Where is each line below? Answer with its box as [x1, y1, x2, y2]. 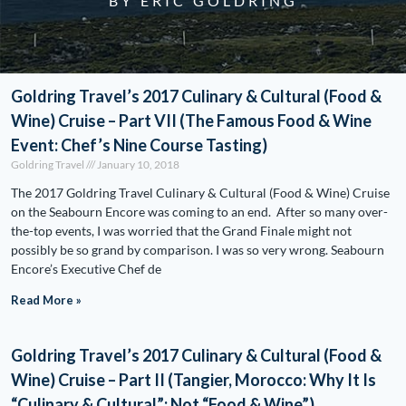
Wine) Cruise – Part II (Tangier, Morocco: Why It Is [11, 370, 376, 390]
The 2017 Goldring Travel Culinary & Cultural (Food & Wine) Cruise [11, 185, 390, 200]
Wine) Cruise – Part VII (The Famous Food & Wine [11, 111, 372, 130]
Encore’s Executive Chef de [11, 261, 161, 276]
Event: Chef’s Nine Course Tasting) [11, 135, 267, 155]
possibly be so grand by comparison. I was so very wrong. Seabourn [11, 242, 384, 257]
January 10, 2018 [95, 158, 179, 171]
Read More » [11, 293, 82, 307]
